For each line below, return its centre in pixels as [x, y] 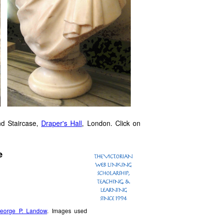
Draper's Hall [62, 123]
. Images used [67, 210]
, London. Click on [111, 123]
